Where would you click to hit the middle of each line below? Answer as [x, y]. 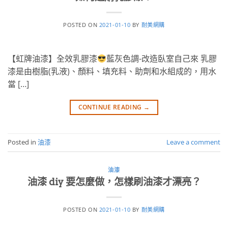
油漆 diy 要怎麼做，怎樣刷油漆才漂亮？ [114, 182]
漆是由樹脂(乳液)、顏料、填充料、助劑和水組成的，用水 [112, 71]
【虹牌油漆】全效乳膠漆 [52, 58]
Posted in [23, 142]
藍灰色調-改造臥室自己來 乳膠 [162, 58]
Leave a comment [193, 142]
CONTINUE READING [111, 107]
